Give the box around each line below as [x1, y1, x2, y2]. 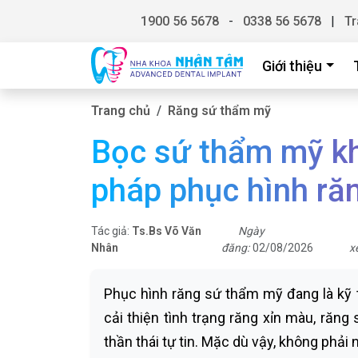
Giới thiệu [262, 57, 322, 74]
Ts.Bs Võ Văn [132, 225, 201, 237]
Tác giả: [91, 225, 132, 237]
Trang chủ [91, 103, 150, 118]
